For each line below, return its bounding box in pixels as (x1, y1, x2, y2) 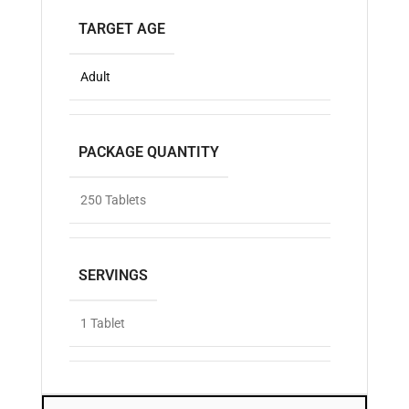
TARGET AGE (79, 20, 165, 38)
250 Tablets (80, 193, 146, 208)
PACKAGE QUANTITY (79, 143, 219, 162)
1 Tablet (80, 316, 125, 331)
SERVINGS (79, 267, 148, 285)
